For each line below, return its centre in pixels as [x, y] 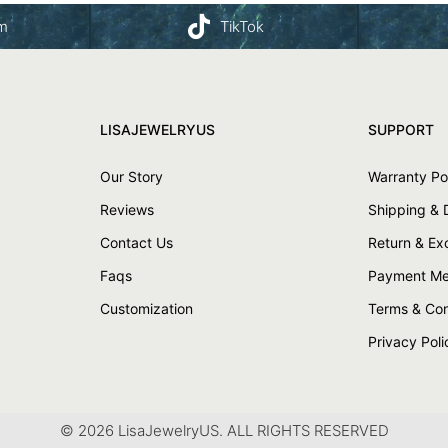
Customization [146, 308]
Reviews [126, 209]
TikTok [242, 26]
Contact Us [136, 242]
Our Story [131, 176]
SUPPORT [401, 129]
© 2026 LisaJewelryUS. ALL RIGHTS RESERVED [224, 430]
